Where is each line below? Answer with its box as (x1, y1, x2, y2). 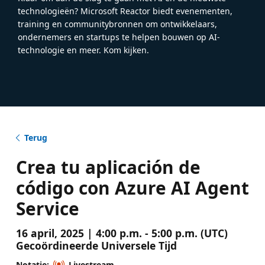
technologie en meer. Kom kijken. (18, 44, 149, 56)
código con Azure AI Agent (15, 175, 249, 200)
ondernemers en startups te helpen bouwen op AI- (18, 31, 220, 43)
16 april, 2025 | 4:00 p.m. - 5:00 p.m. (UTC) (15, 225, 228, 240)
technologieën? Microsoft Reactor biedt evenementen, (18, 5, 232, 17)
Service (15, 196, 79, 221)
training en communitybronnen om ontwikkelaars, (18, 18, 217, 30)
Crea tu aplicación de (15, 154, 201, 179)
